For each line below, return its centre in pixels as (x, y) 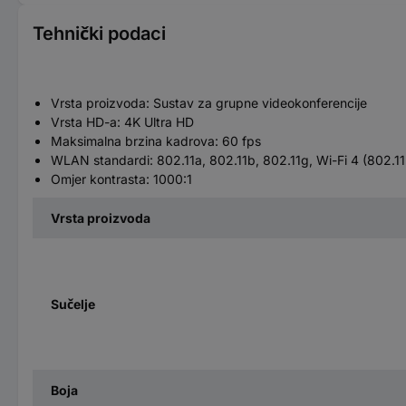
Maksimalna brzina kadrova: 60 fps (156, 140)
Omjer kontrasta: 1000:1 (121, 179)
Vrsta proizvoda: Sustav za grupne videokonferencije (209, 102)
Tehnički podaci (99, 33)
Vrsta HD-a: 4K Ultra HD (122, 121)
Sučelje (73, 304)
